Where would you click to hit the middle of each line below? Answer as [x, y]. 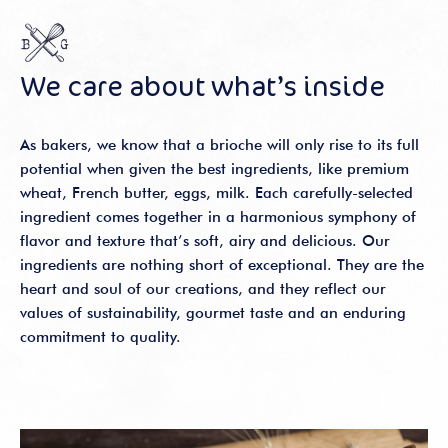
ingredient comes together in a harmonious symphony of [218, 217]
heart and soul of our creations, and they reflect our [203, 289]
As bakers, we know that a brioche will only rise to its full [219, 145]
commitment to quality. [100, 337]
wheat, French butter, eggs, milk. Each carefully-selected [216, 193]
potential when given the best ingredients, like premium [214, 169]
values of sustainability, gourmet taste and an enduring [213, 313]
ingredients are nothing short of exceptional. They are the [222, 265]
